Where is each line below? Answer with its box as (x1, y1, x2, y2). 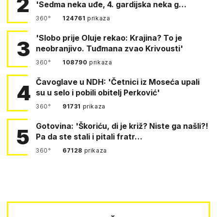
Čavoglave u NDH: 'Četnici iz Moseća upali (36, 77, 200, 87)
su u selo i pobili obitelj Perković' (36, 87, 160, 97)
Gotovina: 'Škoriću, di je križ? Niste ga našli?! (36, 121, 208, 131)
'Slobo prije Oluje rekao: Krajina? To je (36, 32, 182, 43)
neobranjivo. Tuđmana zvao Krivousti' (36, 43, 183, 53)
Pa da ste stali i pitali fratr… (36, 131, 142, 141)
